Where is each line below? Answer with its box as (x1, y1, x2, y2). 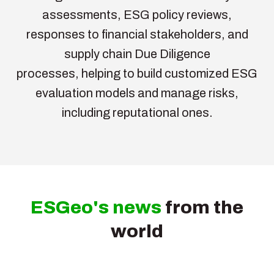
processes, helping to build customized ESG (17, 66, 257, 80)
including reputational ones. (61, 105, 213, 119)
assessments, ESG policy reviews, (42, 7, 232, 21)
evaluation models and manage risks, (35, 86, 239, 100)
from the (161, 197, 243, 217)
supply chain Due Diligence (64, 46, 210, 61)
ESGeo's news (31, 197, 161, 217)
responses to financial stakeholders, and (26, 27, 248, 41)
